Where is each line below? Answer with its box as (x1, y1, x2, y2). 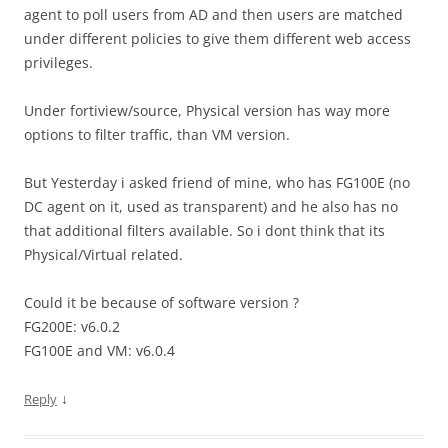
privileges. (24, 52, 93, 72)
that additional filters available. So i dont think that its (24, 220, 385, 240)
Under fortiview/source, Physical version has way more (24, 100, 390, 120)
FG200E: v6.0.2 (24, 316, 120, 336)
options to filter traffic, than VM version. (24, 124, 290, 144)
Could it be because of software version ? (24, 292, 299, 312)
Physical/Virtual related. (24, 244, 183, 264)
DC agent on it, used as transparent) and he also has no (24, 196, 398, 216)
